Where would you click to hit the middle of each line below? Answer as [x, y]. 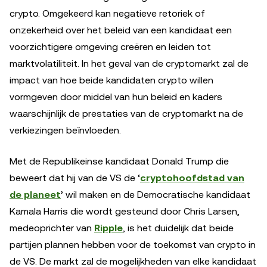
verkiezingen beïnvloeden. [65, 130]
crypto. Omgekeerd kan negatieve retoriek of [107, 13]
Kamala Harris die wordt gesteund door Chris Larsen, [125, 211]
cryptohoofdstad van [192, 178]
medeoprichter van [52, 228]
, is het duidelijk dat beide [178, 228]
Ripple [108, 228]
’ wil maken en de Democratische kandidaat [156, 194]
